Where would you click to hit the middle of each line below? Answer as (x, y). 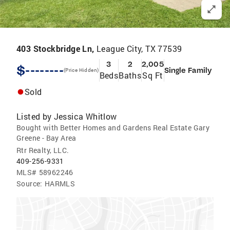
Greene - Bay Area (46, 138)
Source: (30, 184)
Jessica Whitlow (85, 116)
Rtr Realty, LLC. (43, 150)
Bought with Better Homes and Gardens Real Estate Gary (113, 128)
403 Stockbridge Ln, (56, 49)
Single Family (188, 70)
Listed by (34, 116)
